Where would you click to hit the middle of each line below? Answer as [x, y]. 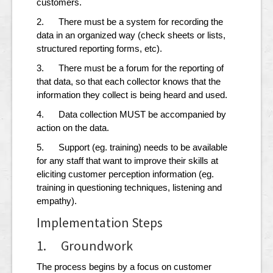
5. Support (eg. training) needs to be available [132, 147]
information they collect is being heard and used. [132, 95]
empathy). [57, 201]
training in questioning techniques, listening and [129, 188]
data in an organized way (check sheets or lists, [131, 35]
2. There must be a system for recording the [130, 22]
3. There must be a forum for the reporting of [130, 68]
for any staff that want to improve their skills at [127, 161]
